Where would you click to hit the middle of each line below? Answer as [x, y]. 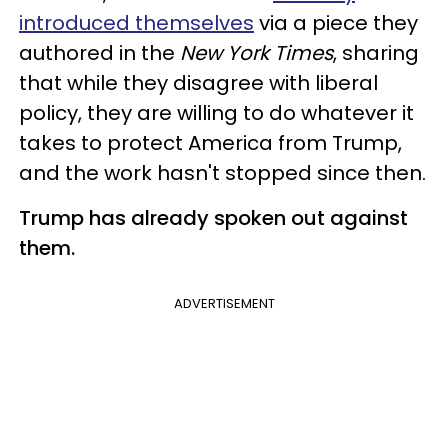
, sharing [376, 52]
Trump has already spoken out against [213, 217]
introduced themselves [136, 22]
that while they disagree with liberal [198, 82]
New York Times [256, 52]
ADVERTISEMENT [224, 303]
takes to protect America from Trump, [210, 142]
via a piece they [336, 22]
